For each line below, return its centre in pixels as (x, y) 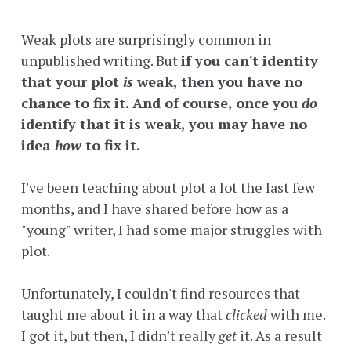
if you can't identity (250, 61)
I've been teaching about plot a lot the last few (168, 188)
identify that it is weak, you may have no (164, 124)
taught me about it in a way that (123, 315)
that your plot (72, 82)
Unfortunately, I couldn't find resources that (161, 293)
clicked (246, 315)
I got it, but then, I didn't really (120, 336)
